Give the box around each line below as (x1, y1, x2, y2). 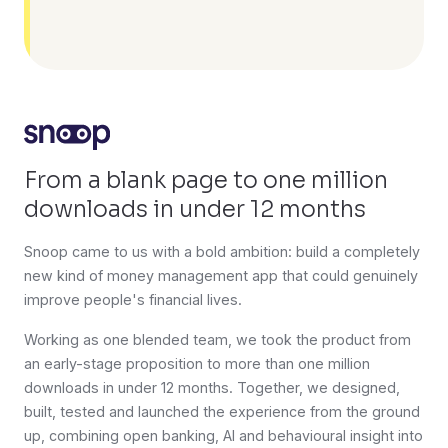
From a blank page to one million (24, 165, 388, 195)
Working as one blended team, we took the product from (24, 330, 411, 348)
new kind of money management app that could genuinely (24, 266, 418, 284)
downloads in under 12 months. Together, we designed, (24, 378, 400, 396)
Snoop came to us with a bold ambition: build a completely (24, 242, 420, 260)
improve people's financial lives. (24, 290, 242, 308)
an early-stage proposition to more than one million (24, 354, 370, 372)
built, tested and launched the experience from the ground (24, 402, 420, 420)
